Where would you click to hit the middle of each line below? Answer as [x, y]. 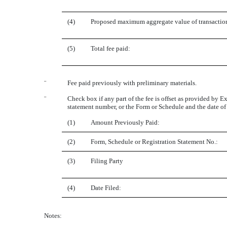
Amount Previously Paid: [125, 122]
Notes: [53, 216]
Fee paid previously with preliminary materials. [132, 83]
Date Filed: [106, 188]
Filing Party [107, 161]
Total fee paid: [110, 48]
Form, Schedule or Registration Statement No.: [154, 142]
